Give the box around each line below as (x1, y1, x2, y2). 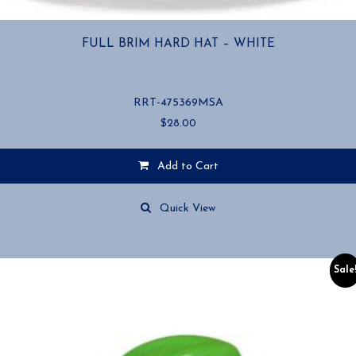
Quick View (160, 203, 215, 215)
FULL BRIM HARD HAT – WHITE (81, 37, 275, 50)
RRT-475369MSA (133, 97, 223, 109)
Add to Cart (157, 161, 219, 172)
